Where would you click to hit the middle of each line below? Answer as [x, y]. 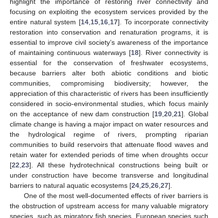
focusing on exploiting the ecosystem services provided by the [109, 11]
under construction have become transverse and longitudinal [109, 175]
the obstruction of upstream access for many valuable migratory [109, 206]
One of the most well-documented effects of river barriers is [116, 195]
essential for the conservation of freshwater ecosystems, [109, 63]
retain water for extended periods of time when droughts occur [109, 154]
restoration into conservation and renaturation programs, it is [109, 32]
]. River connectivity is [173, 52]
